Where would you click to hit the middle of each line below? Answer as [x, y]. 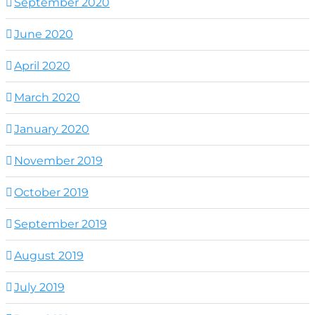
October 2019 [51, 192]
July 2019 [39, 287]
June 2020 [44, 34]
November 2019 [58, 160]
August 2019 [49, 255]
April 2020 [42, 65]
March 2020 [47, 97]
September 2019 [60, 224]
